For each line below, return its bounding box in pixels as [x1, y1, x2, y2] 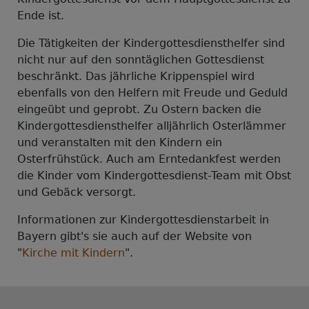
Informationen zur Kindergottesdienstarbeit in [17, 213, 269, 227]
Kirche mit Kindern [22, 246, 125, 260]
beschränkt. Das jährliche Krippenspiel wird [17, 70, 255, 83]
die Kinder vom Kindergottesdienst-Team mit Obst [17, 169, 291, 183]
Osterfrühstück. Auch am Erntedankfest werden [17, 152, 281, 166]
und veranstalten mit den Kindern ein [17, 136, 222, 150]
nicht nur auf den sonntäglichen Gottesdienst [17, 53, 264, 67]
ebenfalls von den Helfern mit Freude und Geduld [17, 86, 288, 100]
